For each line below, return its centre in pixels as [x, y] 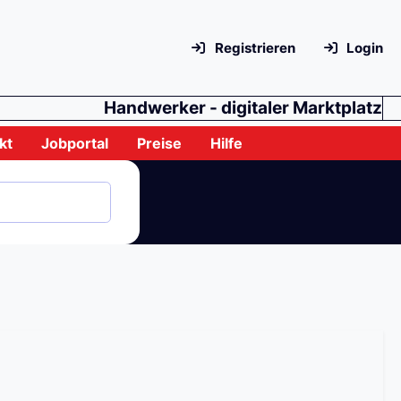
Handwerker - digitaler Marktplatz [243, 108]
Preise [160, 144]
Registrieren [253, 48]
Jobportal [75, 144]
